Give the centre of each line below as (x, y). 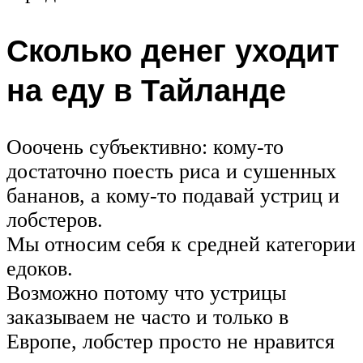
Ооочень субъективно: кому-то (145, 147)
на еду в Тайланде (146, 89)
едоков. (40, 268)
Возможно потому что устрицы (146, 293)
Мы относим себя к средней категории (181, 244)
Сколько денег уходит (173, 49)
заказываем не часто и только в (147, 317)
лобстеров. (55, 220)
